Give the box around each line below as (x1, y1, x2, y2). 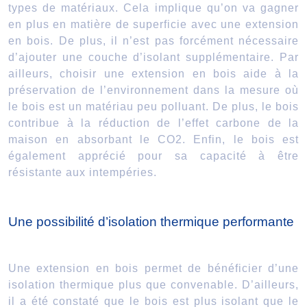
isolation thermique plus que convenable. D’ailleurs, (8, 278, 299, 291)
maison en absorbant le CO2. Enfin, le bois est (8, 133, 299, 145)
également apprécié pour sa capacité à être (8, 149, 299, 162)
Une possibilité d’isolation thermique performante (8, 214, 294, 229)
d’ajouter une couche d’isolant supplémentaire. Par (8, 51, 299, 63)
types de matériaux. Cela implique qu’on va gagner (8, 1, 299, 14)
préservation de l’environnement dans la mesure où (8, 84, 299, 96)
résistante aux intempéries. (8, 166, 157, 178)
